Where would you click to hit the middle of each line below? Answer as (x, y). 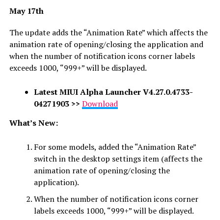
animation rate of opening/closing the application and (106, 44)
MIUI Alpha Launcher (101, 92)
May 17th (26, 11)
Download (100, 103)
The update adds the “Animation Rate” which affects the (108, 32)
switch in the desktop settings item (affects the (118, 158)
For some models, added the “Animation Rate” (115, 147)
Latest (45, 92)
